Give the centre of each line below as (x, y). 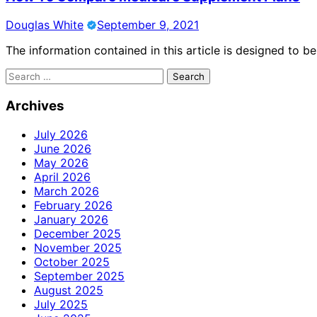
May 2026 (61, 162)
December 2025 (77, 233)
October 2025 (72, 261)
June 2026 (63, 148)
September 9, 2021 (148, 25)
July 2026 (61, 134)
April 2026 (62, 177)
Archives (35, 106)
